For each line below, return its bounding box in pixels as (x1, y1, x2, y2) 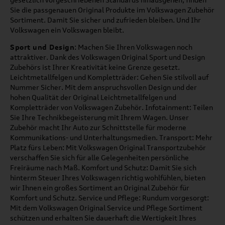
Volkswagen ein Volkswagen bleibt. (10, 25, 124, 34)
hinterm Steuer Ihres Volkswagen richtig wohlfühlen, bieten (10, 173, 205, 182)
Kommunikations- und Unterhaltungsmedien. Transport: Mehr (10, 133, 212, 142)
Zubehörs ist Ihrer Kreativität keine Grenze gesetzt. (10, 62, 180, 71)
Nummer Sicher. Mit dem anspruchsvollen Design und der (10, 82, 197, 91)
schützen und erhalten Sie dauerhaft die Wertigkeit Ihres (10, 213, 196, 222)
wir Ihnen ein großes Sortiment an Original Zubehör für (10, 183, 189, 192)
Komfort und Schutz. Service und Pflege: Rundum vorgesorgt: (10, 193, 209, 202)
